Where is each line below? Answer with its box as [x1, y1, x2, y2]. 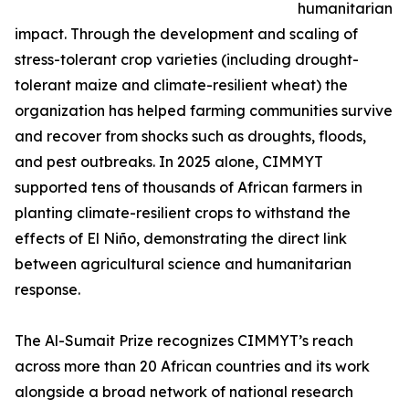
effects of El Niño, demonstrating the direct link [15, 229, 347, 248]
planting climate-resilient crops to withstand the [15, 204, 351, 223]
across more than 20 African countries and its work [15, 357, 370, 376]
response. [15, 280, 80, 299]
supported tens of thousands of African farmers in [15, 178, 362, 197]
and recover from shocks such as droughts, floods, [15, 127, 366, 146]
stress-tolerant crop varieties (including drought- [15, 50, 359, 69]
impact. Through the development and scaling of [15, 25, 358, 44]
